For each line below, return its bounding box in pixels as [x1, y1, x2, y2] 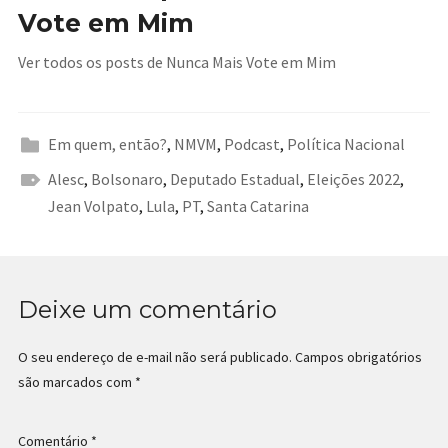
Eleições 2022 [306, 169, 400, 190]
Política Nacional [286, 134, 405, 155]
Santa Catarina [206, 196, 309, 217]
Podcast [223, 134, 280, 155]
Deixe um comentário [17, 295, 277, 325]
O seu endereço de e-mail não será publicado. [17, 348, 292, 367]
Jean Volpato [47, 196, 139, 217]
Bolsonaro [90, 169, 163, 190]
